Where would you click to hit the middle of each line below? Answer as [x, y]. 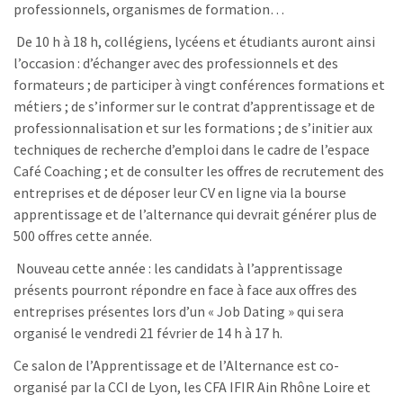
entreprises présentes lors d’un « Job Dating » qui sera [179, 311]
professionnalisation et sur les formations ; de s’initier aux [193, 127]
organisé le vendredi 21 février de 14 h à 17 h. [148, 332]
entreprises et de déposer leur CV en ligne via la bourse [180, 192]
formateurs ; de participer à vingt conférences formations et [199, 84]
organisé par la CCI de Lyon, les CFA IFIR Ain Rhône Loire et [192, 386]
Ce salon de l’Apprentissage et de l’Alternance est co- [176, 365]
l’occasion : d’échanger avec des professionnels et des [176, 63]
